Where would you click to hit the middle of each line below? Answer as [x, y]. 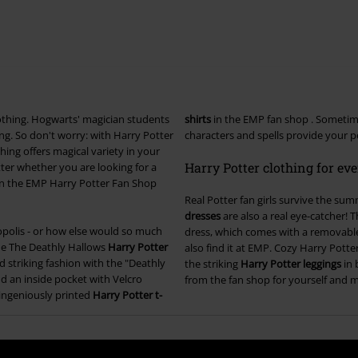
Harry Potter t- [127, 295]
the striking [212, 264]
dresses [202, 216]
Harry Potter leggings [290, 264]
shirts [197, 119]
